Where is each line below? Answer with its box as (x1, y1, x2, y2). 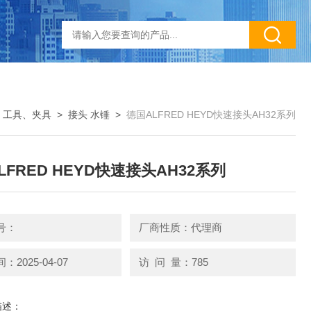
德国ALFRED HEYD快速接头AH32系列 (126, 109, 296, 120)
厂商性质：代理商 (138, 221, 222, 233)
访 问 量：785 (138, 255, 208, 268)
